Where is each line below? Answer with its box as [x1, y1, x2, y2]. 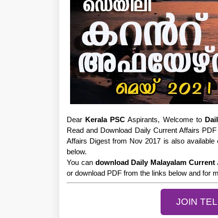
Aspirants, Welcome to [125, 115, 205, 124]
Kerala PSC [85, 115, 126, 124]
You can [67, 158, 95, 166]
